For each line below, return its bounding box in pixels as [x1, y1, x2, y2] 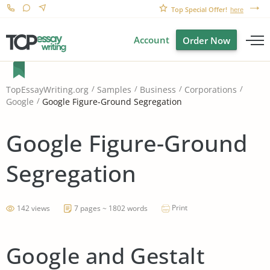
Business [140, 84, 176, 96]
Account [134, 34, 169, 46]
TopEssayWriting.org [6, 84, 89, 96]
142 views [17, 202, 50, 213]
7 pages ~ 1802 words [74, 202, 148, 213]
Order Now [183, 34, 230, 46]
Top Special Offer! [171, 5, 227, 14]
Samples [97, 84, 131, 96]
